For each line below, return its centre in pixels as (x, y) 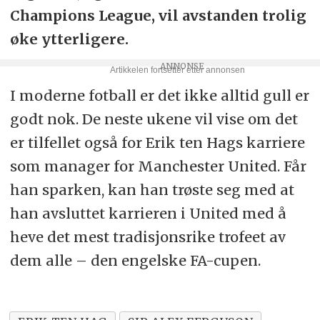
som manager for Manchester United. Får (158, 166)
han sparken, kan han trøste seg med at (152, 189)
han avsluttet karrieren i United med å (148, 213)
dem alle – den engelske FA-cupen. (135, 260)
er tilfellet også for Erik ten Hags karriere (157, 142)
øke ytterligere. (69, 39)
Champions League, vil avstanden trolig (158, 15)
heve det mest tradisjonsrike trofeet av (147, 236)
